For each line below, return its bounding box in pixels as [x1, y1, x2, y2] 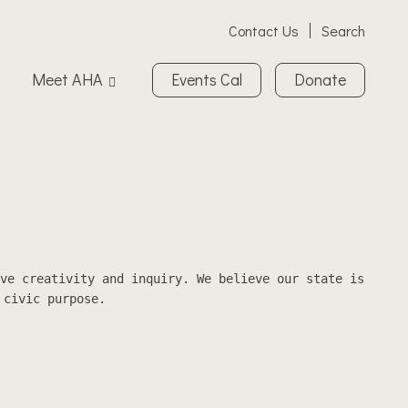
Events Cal [171, 67, 242, 90]
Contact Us [229, 21, 299, 40]
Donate [294, 67, 346, 90]
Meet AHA [32, 67, 103, 90]
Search [321, 21, 365, 40]
